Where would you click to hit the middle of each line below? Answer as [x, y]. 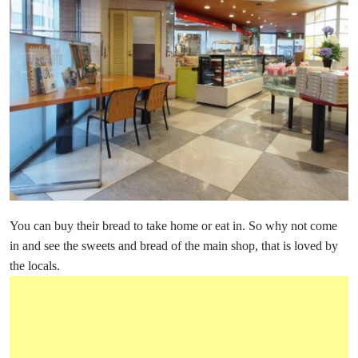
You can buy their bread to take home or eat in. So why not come [173, 226]
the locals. [35, 266]
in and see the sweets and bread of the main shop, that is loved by [174, 246]
